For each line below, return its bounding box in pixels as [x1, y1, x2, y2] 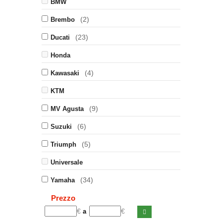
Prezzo [51, 194, 75, 202]
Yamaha [51, 176, 75, 184]
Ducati [51, 34, 70, 41]
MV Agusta [51, 105, 84, 112]
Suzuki [51, 123, 72, 130]
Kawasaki [51, 69, 79, 77]
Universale [51, 159, 83, 166]
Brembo [51, 16, 75, 23]
